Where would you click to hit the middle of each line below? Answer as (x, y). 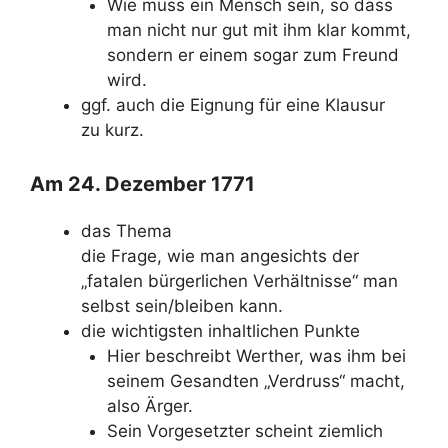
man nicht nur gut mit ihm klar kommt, (258, 30)
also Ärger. (149, 405)
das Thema (126, 230)
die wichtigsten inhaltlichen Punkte (220, 330)
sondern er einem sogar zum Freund (252, 55)
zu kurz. (112, 130)
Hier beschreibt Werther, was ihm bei (256, 355)
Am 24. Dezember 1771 (142, 183)
